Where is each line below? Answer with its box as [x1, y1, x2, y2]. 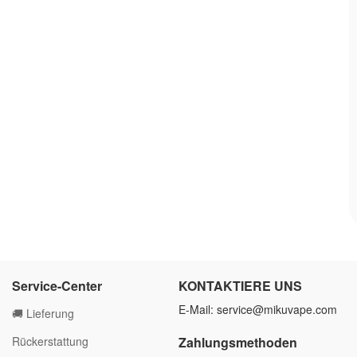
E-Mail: [178, 300, 217, 317]
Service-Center [12, 276, 102, 295]
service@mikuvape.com [217, 300, 337, 317]
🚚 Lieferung [12, 304, 74, 321]
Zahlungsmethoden [178, 332, 297, 351]
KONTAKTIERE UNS [178, 276, 302, 295]
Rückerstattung [12, 332, 88, 349]
